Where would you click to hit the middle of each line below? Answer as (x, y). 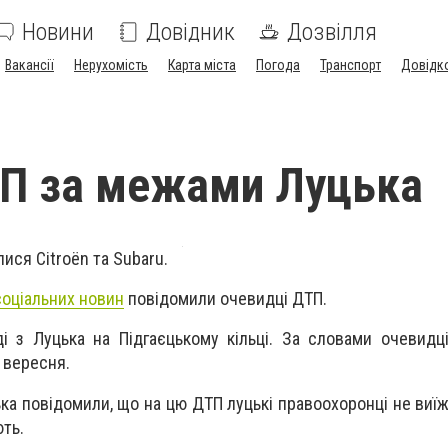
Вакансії (29, 65)
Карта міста (202, 65)
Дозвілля (332, 32)
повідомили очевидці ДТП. (225, 299)
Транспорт (350, 65)
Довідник (190, 32)
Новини (58, 32)
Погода (278, 65)
